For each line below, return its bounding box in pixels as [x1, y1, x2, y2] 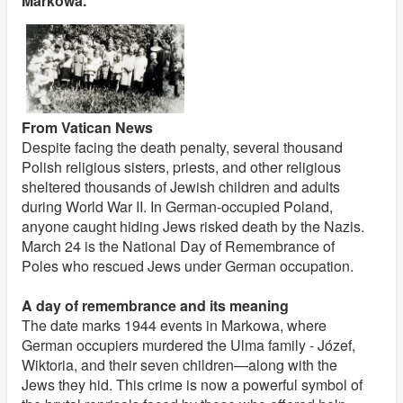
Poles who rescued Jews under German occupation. [22, 255, 354, 276]
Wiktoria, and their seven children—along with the [22, 354, 337, 375]
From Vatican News [22, 116, 153, 138]
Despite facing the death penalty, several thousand [22, 136, 343, 157]
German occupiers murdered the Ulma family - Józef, [22, 334, 355, 355]
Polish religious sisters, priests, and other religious [22, 156, 341, 177]
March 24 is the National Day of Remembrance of [22, 235, 335, 256]
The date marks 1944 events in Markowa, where [22, 314, 327, 336]
